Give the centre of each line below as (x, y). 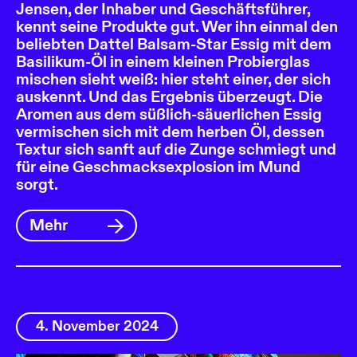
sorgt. (37, 184)
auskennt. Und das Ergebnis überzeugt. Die (169, 96)
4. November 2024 (97, 326)
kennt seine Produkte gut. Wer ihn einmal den (177, 26)
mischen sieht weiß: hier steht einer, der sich (173, 79)
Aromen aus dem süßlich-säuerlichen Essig (169, 114)
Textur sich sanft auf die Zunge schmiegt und (176, 149)
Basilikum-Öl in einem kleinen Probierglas (163, 61)
